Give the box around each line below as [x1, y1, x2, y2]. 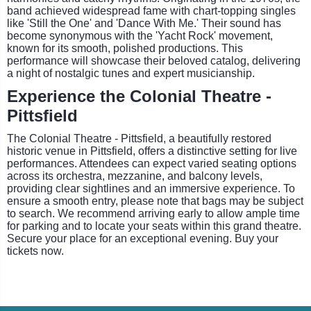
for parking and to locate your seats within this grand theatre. [7, 219, 301, 232]
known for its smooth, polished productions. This [7, 42, 243, 54]
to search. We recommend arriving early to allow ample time [7, 207, 300, 219]
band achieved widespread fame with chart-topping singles [7, 4, 296, 17]
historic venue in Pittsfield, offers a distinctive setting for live [7, 144, 297, 157]
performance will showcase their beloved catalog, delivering [7, 54, 301, 67]
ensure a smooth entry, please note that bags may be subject [7, 194, 303, 207]
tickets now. [7, 244, 64, 257]
